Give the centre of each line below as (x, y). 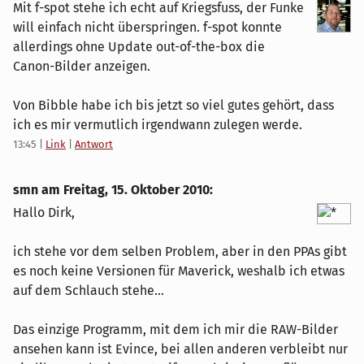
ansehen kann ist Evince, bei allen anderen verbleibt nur (180, 349)
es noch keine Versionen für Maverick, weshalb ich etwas (179, 271)
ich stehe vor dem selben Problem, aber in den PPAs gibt (180, 252)
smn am (38, 190)
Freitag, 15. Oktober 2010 (136, 190)
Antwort (94, 145)
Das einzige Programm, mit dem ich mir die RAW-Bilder (175, 330)
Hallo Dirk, (44, 213)
